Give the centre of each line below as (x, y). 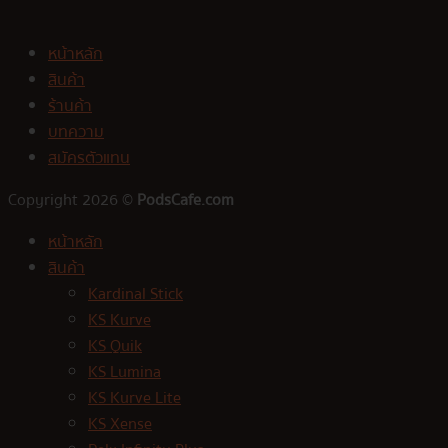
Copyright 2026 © (72, 200)
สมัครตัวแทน (89, 158)
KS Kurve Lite (134, 398)
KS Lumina (124, 372)
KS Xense (120, 424)
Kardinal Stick (135, 294)
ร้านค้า (70, 106)
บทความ (76, 132)
